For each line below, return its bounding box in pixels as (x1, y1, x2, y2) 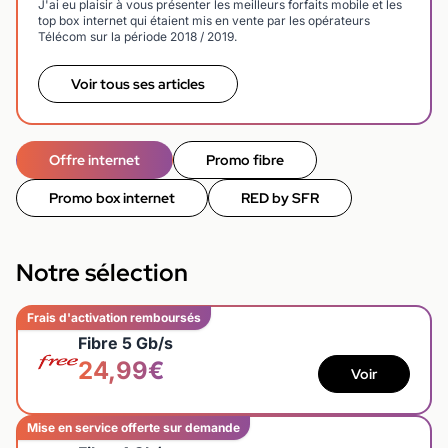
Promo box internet (49, 188, 175, 207)
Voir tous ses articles (71, 74, 205, 93)
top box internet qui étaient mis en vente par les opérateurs (38, 12, 370, 28)
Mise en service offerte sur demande (27, 419, 240, 435)
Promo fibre (206, 150, 284, 169)
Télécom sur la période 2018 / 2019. (38, 28, 237, 44)
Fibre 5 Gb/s (78, 332, 173, 353)
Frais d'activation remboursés (27, 309, 201, 325)
